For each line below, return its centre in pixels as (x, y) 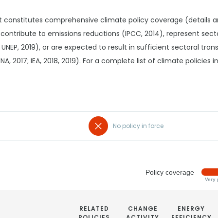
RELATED (94, 209)
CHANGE (143, 209)
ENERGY (191, 209)
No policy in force (138, 126)
